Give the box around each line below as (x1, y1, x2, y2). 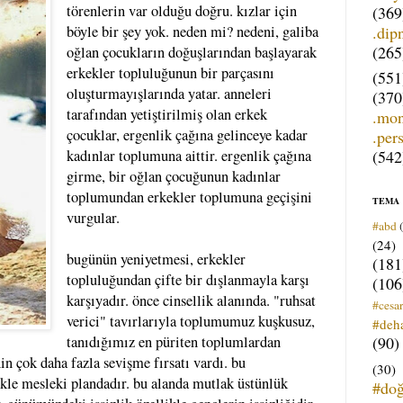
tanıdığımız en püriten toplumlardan (66, 331, 281, 352)
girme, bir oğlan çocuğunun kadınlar (66, 166, 281, 186)
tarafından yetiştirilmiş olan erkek (66, 103, 267, 124)
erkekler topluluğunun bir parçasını (66, 62, 274, 83)
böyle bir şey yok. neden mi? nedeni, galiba (66, 21, 318, 41)
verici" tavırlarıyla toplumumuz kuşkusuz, (66, 310, 315, 331)
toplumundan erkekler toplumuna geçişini (66, 186, 312, 207)
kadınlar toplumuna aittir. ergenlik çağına (66, 145, 311, 166)
